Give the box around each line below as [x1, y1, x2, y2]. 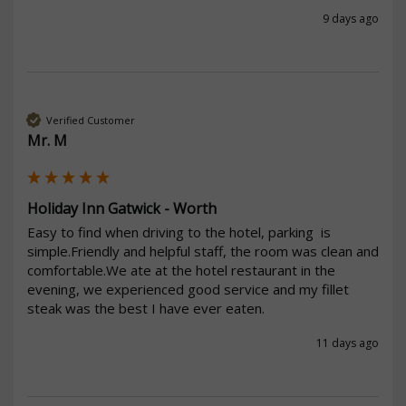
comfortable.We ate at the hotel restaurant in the [27, 261, 335, 280]
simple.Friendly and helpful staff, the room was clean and [27, 242, 379, 261]
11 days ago [316, 335, 379, 352]
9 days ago [323, 11, 379, 27]
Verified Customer [46, 112, 135, 127]
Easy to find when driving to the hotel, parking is [27, 223, 331, 242]
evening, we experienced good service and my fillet [27, 280, 349, 299]
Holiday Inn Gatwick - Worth [27, 198, 217, 219]
